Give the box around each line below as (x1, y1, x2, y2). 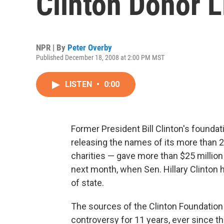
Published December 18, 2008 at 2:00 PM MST (36, 53, 164, 61)
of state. (71, 177, 104, 188)
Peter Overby (67, 42, 112, 52)
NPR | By (36, 42, 67, 52)
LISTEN (65, 79, 94, 89)
